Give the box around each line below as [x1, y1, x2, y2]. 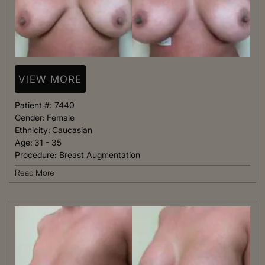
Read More [15, 167, 54, 178]
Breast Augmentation [59, 150, 140, 160]
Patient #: [15, 100, 54, 111]
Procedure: [15, 150, 59, 160]
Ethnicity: [15, 125, 50, 135]
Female [47, 112, 75, 123]
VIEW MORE [18, 73, 82, 85]
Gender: [15, 112, 45, 123]
